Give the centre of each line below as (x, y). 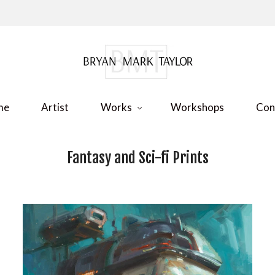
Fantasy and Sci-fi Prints (137, 158)
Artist (55, 107)
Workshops (197, 107)
